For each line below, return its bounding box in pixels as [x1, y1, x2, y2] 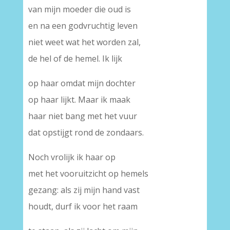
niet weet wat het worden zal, [28, 36, 141, 48]
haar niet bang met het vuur [28, 110, 137, 122]
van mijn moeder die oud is [28, 4, 131, 15]
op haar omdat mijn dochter [28, 78, 136, 89]
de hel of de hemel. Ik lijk [28, 53, 122, 64]
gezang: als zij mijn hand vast [28, 184, 140, 196]
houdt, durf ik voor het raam [28, 201, 138, 212]
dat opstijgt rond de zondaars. [28, 127, 144, 138]
